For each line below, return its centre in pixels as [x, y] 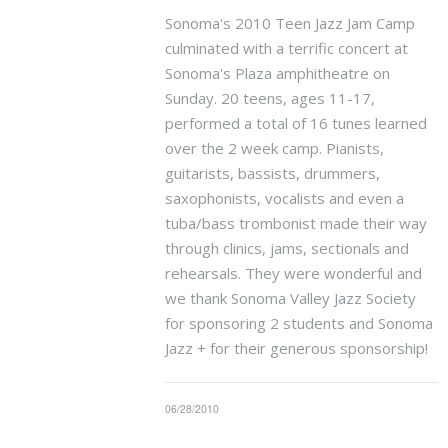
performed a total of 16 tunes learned [295, 122]
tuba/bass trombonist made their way [295, 222]
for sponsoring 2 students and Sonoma [298, 322]
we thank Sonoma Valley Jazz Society [290, 297]
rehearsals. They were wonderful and [293, 272]
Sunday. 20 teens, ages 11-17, [269, 97]
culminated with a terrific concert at [286, 47]
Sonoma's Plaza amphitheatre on [277, 72]
